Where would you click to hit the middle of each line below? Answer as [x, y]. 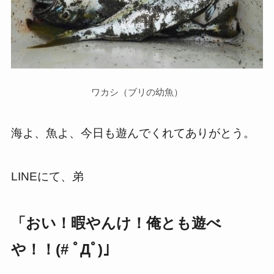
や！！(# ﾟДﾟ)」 [64, 249]
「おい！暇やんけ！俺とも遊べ [116, 223]
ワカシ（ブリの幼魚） [137, 92]
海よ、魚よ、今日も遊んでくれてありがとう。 [133, 133]
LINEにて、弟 [47, 176]
